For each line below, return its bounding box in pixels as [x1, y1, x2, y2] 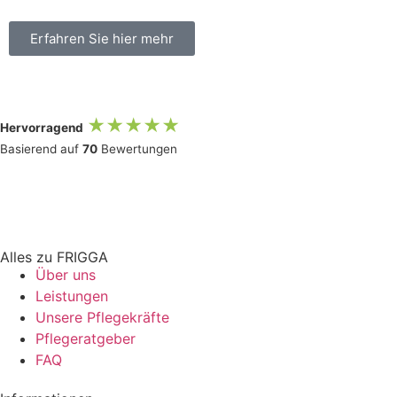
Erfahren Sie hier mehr [30, 29, 174, 47]
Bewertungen [97, 142, 177, 157]
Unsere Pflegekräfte [35, 307, 169, 326]
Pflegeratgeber [35, 329, 136, 347]
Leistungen [35, 286, 108, 305]
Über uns [35, 265, 96, 284]
